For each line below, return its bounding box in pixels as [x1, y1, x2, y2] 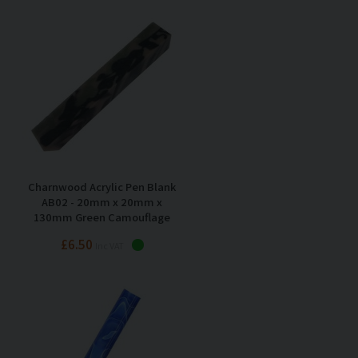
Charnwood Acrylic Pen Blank [28, 178, 176, 194]
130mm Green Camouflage [34, 209, 170, 225]
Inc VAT [94, 239, 124, 252]
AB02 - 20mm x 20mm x [42, 193, 162, 209]
